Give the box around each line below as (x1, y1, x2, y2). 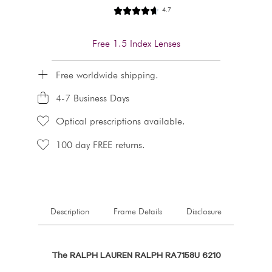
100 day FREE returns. (55, 140, 145, 151)
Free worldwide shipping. (55, 71, 158, 81)
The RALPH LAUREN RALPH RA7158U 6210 (51, 251, 221, 262)
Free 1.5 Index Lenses (92, 39, 180, 49)
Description (50, 207, 89, 216)
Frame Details (114, 207, 162, 216)
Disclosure (186, 207, 222, 216)
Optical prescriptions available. (55, 117, 185, 127)
